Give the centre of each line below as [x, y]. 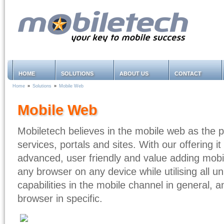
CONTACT [188, 73]
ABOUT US [134, 73]
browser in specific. [60, 199]
